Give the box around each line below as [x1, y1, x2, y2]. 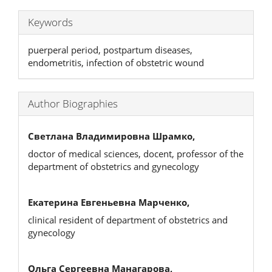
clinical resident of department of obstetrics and [28, 213, 228, 226]
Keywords [28, 15, 73, 29]
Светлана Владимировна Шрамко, [28, 130, 195, 143]
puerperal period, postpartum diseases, [28, 43, 192, 56]
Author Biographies [28, 96, 118, 110]
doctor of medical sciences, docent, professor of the [28, 147, 243, 160]
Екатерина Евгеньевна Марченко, [28, 196, 189, 209]
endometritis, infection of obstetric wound [28, 56, 204, 69]
